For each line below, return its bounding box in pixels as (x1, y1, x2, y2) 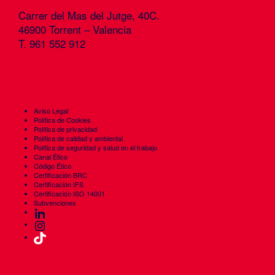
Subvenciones (34, 198, 76, 207)
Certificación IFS (34, 179, 83, 189)
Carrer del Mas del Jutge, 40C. (18, 7, 160, 23)
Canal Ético (34, 152, 68, 161)
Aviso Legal (34, 106, 68, 115)
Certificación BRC (34, 170, 87, 180)
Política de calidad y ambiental (34, 133, 123, 143)
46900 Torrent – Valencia (18, 21, 131, 37)
